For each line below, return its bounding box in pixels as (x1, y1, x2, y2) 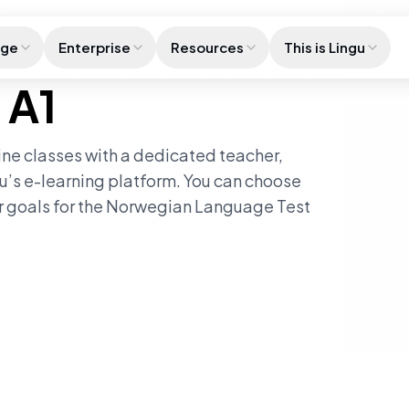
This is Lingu (283, 38, 365, 56)
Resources (170, 38, 244, 56)
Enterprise (58, 38, 131, 56)
